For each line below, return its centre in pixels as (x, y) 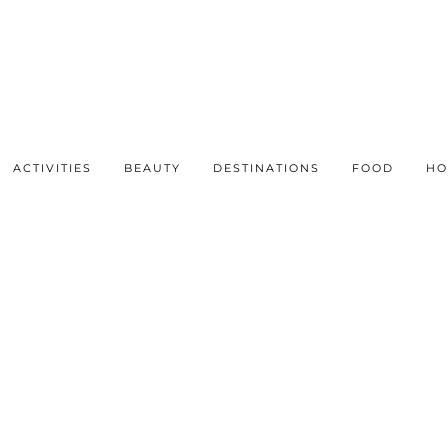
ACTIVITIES (52, 167)
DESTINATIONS (266, 167)
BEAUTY (152, 167)
